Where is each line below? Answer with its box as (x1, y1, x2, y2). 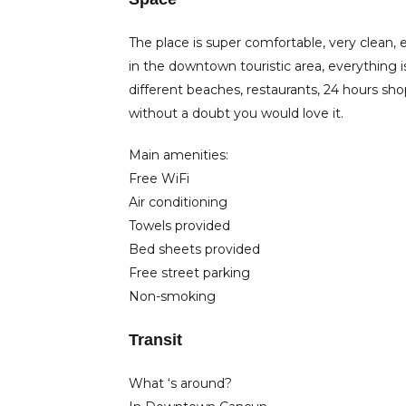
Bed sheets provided (129, 241, 260, 257)
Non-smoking (129, 288, 216, 304)
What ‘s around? (129, 375, 232, 391)
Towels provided (129, 217, 230, 234)
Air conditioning (129, 194, 227, 210)
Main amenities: (129, 147, 228, 163)
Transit (129, 331, 182, 349)
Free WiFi (129, 170, 189, 187)
